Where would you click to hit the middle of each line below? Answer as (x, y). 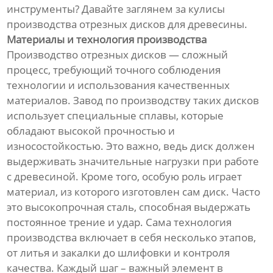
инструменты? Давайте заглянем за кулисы (116, 9)
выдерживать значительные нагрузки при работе (133, 161)
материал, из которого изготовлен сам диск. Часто (134, 192)
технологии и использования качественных (119, 85)
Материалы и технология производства (107, 40)
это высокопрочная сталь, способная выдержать (129, 207)
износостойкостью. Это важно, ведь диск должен (131, 146)
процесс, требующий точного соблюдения (114, 70)
